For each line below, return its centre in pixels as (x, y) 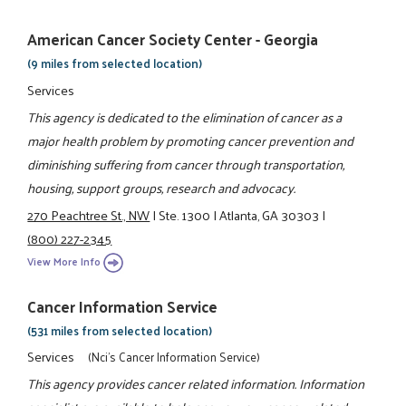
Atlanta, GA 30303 (270, 215)
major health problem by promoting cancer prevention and (191, 140)
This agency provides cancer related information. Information (196, 384)
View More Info (64, 261)
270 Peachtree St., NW (89, 215)
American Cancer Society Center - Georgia (173, 39)
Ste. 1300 (185, 215)
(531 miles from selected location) (120, 330)
